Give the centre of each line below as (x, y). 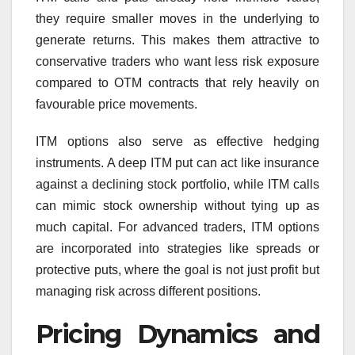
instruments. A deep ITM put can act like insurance (177, 163)
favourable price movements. (116, 105)
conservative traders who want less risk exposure (177, 62)
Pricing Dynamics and (177, 334)
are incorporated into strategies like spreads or (177, 249)
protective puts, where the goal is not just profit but (177, 270)
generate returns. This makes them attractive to (177, 40)
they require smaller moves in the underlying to (177, 19)
